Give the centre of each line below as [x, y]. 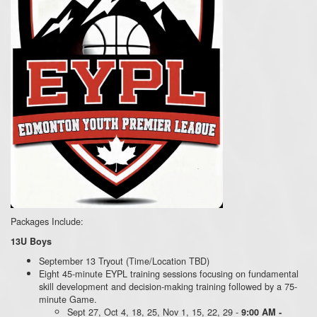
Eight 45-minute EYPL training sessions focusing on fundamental [169, 273]
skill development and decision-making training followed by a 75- [168, 286]
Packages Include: [47, 221]
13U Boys [31, 241]
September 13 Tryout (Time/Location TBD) [124, 260]
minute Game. [68, 299]
